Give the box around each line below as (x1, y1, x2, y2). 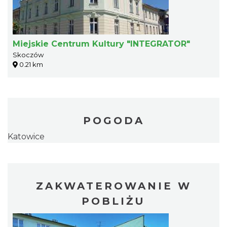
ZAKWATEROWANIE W (35, 179, 192, 192)
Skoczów (13, 50, 44, 59)
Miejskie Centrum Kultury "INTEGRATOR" (13, 39, 190, 49)
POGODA (83, 114, 144, 127)
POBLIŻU (82, 195, 145, 207)
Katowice (8, 131, 45, 141)
